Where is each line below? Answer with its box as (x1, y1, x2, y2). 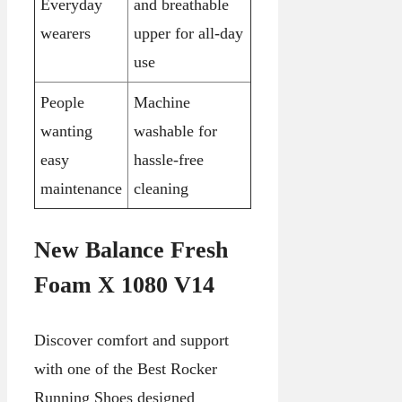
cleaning (134, 179, 188, 197)
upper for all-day (134, 23, 243, 42)
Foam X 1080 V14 (34, 271, 214, 298)
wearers (40, 23, 91, 42)
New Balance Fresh (34, 236, 228, 263)
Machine (134, 92, 190, 111)
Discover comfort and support (34, 330, 229, 349)
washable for (134, 121, 217, 140)
